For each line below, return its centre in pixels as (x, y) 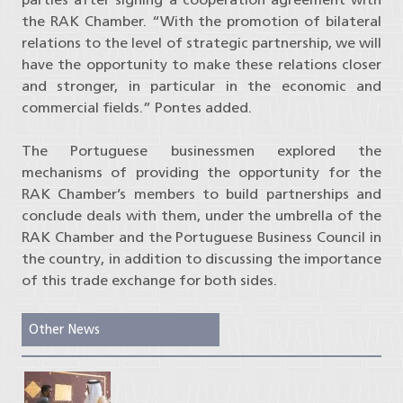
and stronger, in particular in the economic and (201, 86)
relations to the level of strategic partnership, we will (201, 43)
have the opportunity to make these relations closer (201, 65)
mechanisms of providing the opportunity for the (201, 173)
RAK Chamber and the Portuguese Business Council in (201, 237)
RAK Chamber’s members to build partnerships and (201, 194)
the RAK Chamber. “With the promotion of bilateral (201, 22)
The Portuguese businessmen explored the (201, 151)
